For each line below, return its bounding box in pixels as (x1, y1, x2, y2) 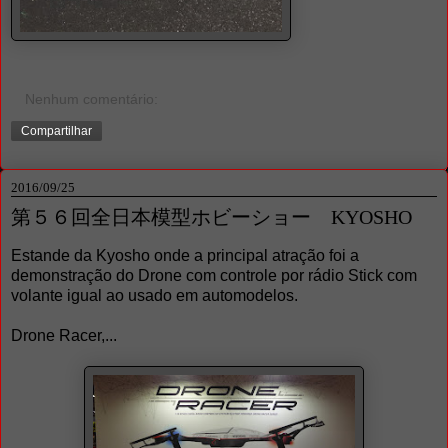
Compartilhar (21, 123, 92, 138)
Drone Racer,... (11, 327, 117, 345)
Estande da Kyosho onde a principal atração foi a (11, 247, 359, 265)
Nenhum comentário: (25, 90, 159, 107)
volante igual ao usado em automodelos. (11, 287, 298, 305)
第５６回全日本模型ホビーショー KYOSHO (11, 205, 412, 228)
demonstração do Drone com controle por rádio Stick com (11, 267, 417, 285)
